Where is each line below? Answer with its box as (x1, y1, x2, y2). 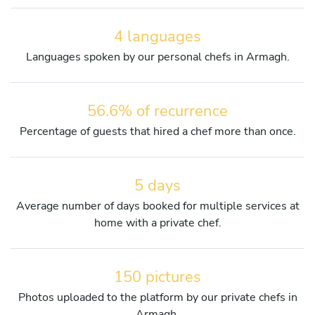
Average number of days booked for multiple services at (15, 198, 300, 214)
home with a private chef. (94, 214, 221, 231)
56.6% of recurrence (87, 100, 228, 122)
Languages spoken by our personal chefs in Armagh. (25, 49, 290, 65)
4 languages (114, 25, 201, 47)
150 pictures (114, 266, 201, 288)
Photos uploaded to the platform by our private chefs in (18, 289, 297, 305)
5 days (134, 174, 181, 196)
